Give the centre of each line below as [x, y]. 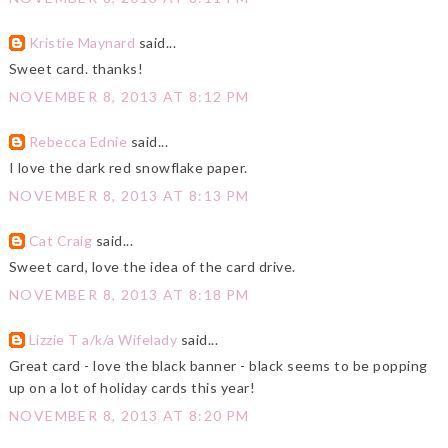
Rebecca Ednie [78, 142]
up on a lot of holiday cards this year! [132, 388]
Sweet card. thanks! [76, 69]
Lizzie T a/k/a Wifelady [103, 340]
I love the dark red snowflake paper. [128, 168]
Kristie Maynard [82, 43]
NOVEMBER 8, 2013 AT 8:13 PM [129, 196]
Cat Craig [60, 241]
